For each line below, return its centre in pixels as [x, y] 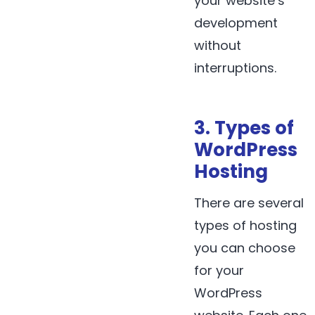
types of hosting [245, 226]
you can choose [245, 248]
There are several [249, 203]
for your [219, 271]
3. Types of [244, 128]
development [236, 22]
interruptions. [235, 67]
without [218, 45]
